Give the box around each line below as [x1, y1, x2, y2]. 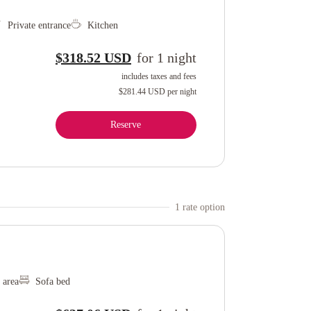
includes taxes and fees [121, 72, 196, 81]
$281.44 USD [118, 87, 165, 96]
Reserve [110, 119, 142, 130]
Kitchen [87, 20, 118, 31]
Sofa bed [35, 276, 70, 287]
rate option [180, 202, 225, 212]
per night [167, 87, 196, 96]
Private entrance [7, 20, 71, 31]
